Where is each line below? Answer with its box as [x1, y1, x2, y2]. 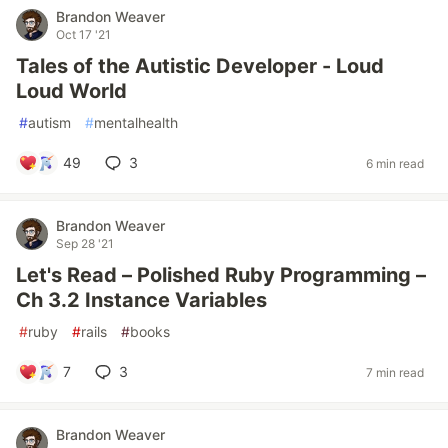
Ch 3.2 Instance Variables [16, 288, 267, 312]
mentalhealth [94, 114, 178, 131]
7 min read [366, 364, 424, 380]
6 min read [366, 155, 424, 171]
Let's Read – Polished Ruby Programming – [16, 263, 426, 287]
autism [28, 114, 71, 131]
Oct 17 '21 [56, 27, 111, 42]
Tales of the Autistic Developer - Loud [16, 54, 384, 78]
